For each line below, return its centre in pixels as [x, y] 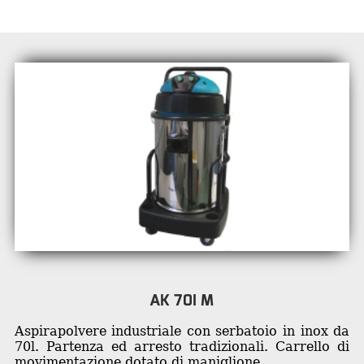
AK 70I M [182, 300]
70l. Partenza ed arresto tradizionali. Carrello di [182, 346]
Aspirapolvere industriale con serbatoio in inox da [182, 331]
